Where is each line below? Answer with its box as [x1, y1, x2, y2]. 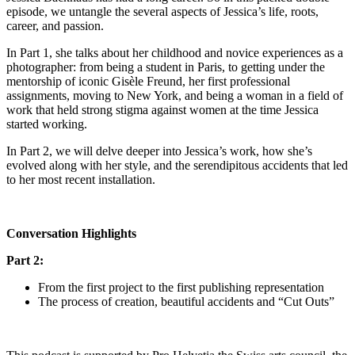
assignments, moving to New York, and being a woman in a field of [6, 88, 343, 102]
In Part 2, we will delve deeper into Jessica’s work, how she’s [6, 143, 312, 158]
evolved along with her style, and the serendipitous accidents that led [6, 158, 348, 172]
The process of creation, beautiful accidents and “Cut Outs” [38, 294, 334, 308]
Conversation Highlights [6, 226, 136, 240]
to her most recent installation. [6, 172, 155, 186]
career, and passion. [6, 18, 104, 32]
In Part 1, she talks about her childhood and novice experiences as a [6, 45, 343, 59]
